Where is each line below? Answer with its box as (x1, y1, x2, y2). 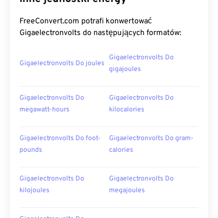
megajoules (109, 186, 145, 195)
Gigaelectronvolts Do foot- (19, 134, 101, 143)
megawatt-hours (19, 106, 70, 114)
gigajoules (109, 65, 141, 73)
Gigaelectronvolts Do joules (19, 59, 105, 68)
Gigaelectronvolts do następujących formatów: (19, 28, 182, 38)
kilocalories (109, 106, 145, 114)
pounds (19, 146, 42, 154)
